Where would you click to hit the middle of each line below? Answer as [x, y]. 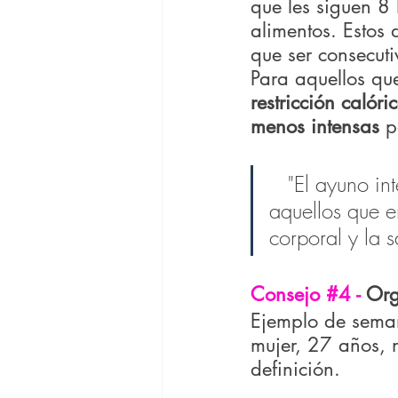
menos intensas [315, 127]
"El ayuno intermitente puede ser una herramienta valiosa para [279, 184]
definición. [295, 369]
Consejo [288, 295]
